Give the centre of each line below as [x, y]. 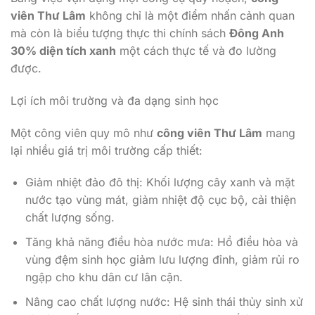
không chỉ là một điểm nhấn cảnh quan [190, 15]
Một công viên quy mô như [84, 133]
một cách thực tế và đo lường [196, 51]
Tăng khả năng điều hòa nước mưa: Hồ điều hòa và [161, 242]
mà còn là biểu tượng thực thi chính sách [120, 33]
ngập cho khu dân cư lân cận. [104, 277]
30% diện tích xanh [63, 51]
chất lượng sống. [70, 218]
